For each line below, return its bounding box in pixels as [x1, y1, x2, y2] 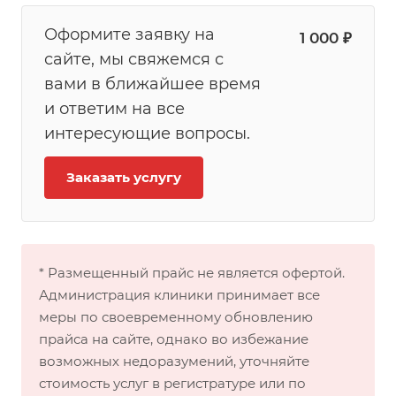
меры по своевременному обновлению [39, 308, 313, 325]
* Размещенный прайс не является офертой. [39, 264, 345, 281]
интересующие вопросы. [44, 124, 250, 143]
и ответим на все [44, 99, 185, 118]
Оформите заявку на [44, 25, 215, 44]
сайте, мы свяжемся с [44, 49, 224, 69]
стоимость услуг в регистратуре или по [39, 375, 306, 392]
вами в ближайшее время [44, 74, 261, 94]
